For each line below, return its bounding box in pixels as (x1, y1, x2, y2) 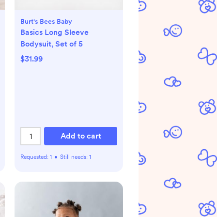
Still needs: (60, 154, 89, 161)
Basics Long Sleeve (20, 28, 89, 37)
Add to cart (60, 131, 101, 141)
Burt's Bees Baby (20, 17, 72, 26)
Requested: (20, 154, 50, 161)
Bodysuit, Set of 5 (20, 39, 83, 49)
